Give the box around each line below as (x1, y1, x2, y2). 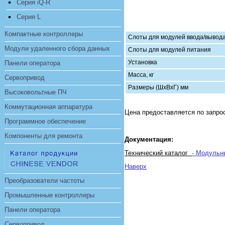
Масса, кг (128, 71, 154, 78)
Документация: (125, 136, 173, 143)
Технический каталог (125, 149, 190, 157)
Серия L (17, 13, 41, 21)
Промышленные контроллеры (5, 191, 94, 199)
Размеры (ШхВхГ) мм (128, 84, 188, 91)
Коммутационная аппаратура (5, 103, 92, 110)
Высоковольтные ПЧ (5, 88, 67, 96)
